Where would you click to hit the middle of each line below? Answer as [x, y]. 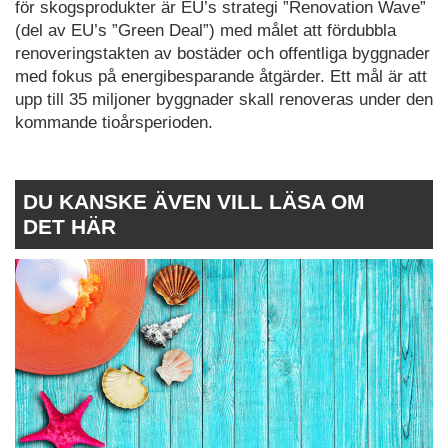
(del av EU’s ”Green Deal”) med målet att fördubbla [205, 31]
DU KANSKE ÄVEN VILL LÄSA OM [194, 201]
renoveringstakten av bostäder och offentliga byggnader [222, 54]
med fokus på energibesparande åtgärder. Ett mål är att [221, 77]
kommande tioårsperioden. [114, 123]
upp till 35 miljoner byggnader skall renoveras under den [224, 100]
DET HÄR [69, 226]
